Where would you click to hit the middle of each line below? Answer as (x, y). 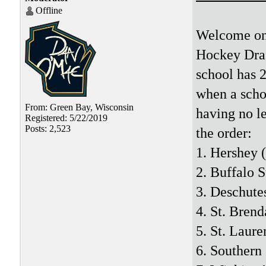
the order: (224, 133)
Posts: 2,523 (48, 129)
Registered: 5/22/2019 (66, 118)
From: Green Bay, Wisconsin (79, 107)
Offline (49, 11)
